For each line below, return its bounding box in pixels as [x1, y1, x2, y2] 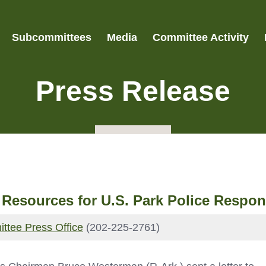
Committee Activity [152, 31, 249, 43]
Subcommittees [11, 31, 91, 43]
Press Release [36, 75, 230, 107]
